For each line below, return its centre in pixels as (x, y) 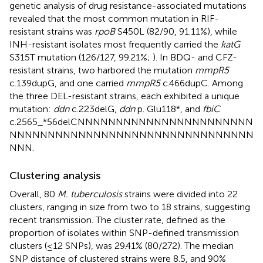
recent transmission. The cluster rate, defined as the (117, 220)
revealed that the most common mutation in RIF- (114, 18)
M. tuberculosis (90, 194)
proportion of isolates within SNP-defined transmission (124, 232)
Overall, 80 (33, 194)
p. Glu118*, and (169, 109)
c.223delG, (94, 109)
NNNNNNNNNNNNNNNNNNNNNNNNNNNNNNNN (131, 134)
